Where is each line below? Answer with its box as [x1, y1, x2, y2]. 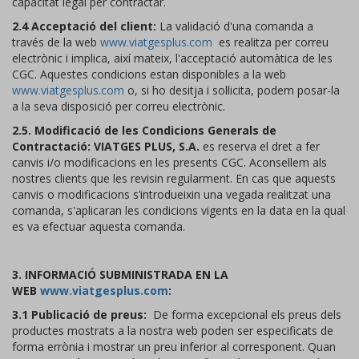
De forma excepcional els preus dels [147, 307, 341, 322]
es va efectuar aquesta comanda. [12, 219, 185, 234]
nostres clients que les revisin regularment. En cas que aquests [12, 171, 336, 186]
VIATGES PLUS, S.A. [94, 139, 200, 154]
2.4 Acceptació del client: [12, 18, 156, 34]
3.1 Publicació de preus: [12, 307, 147, 322]
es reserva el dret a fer [200, 139, 320, 154]
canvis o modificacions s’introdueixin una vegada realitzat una [12, 187, 331, 202]
